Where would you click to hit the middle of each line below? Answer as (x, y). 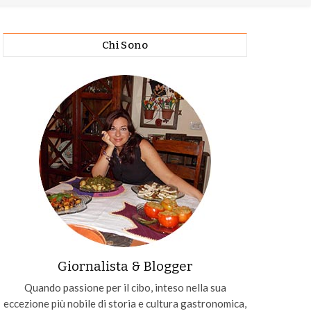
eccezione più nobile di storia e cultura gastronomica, (125, 303)
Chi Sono (125, 45)
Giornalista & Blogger (125, 266)
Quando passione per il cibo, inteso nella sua (125, 287)
